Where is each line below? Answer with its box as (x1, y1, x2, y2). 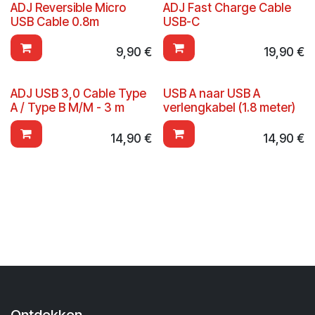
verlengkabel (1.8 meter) (162, 101, 295, 115)
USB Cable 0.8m (11, 14, 99, 29)
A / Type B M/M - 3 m (11, 101, 124, 115)
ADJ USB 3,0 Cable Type (11, 86, 146, 101)
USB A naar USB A (162, 86, 260, 101)
